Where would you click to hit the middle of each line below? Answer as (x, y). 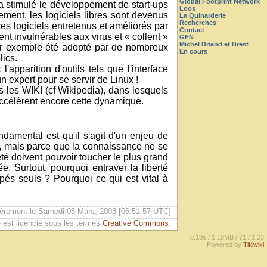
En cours (193, 51)
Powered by (225, 244)
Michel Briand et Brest (214, 44)
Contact (192, 30)
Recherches (198, 23)
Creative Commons (136, 223)
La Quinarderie (203, 15)
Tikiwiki (254, 244)
